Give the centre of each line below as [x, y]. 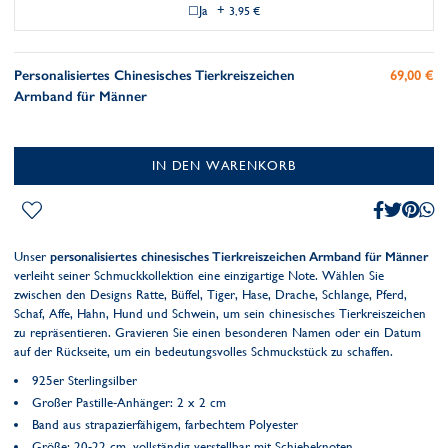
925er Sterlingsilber [84, 380]
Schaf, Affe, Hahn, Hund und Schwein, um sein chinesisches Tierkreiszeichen [220, 313]
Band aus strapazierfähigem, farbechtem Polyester [165, 424]
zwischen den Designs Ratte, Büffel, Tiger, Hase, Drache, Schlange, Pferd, [210, 294]
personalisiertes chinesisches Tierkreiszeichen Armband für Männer [239, 256]
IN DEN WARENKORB [224, 165]
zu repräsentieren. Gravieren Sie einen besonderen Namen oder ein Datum [217, 332]
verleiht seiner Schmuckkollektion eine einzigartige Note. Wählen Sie [199, 275]
